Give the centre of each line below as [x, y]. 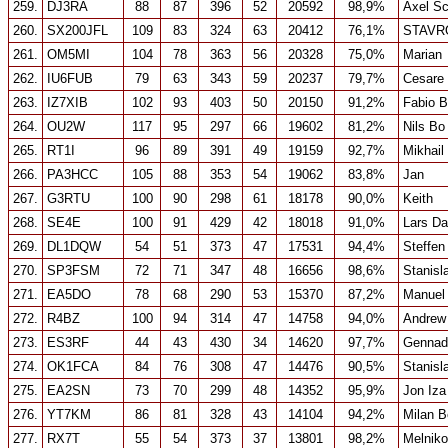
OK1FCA [73, 366]
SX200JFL [77, 30]
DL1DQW [74, 246]
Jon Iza [424, 390]
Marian [422, 54]
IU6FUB [70, 78]
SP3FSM [73, 270]
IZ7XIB [67, 102]
